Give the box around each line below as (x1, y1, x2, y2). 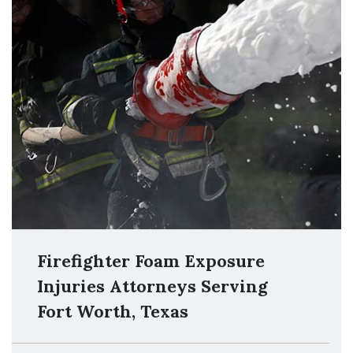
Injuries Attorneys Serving (37, 275, 268, 297)
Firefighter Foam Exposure (37, 250, 265, 272)
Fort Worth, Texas (37, 300, 188, 322)
